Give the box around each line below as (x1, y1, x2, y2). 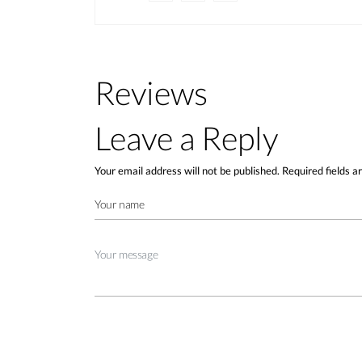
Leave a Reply (95, 118, 278, 158)
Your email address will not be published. (95, 163, 280, 177)
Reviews (95, 73, 208, 112)
